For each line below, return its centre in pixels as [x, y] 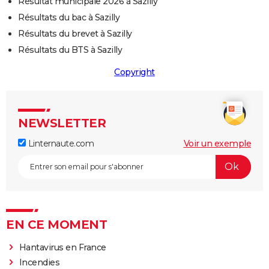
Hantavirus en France [62, 247]
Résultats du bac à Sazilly [69, 17]
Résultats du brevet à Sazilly [75, 33]
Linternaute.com [60, 143]
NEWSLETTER [62, 123]
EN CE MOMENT [56, 224]
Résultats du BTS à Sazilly [70, 50]
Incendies [39, 262]
